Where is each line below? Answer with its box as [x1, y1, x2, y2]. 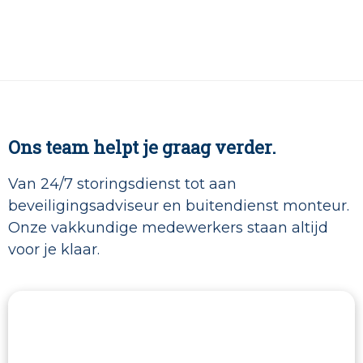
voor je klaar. [8, 241, 100, 259]
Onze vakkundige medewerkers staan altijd [8, 219, 328, 237]
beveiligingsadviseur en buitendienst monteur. [8, 197, 349, 216]
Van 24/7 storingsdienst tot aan [8, 175, 237, 194]
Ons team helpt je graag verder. [8, 135, 276, 160]
